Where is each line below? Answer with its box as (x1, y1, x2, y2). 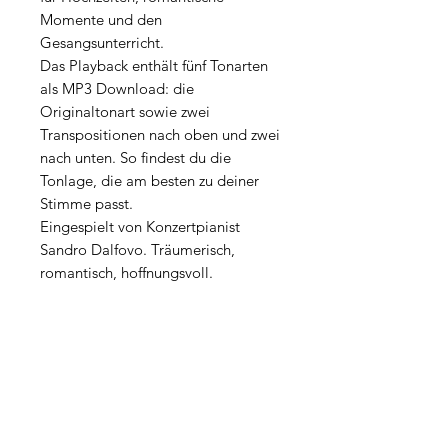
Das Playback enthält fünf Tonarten (40, 56, 268, 76)
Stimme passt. (40, 194, 133, 214)
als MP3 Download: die (40, 79, 194, 99)
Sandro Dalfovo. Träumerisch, (40, 240, 235, 260)
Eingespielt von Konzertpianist (40, 217, 240, 237)
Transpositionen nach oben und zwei (40, 125, 280, 145)
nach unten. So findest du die (40, 148, 231, 168)
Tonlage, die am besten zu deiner (40, 171, 259, 191)
